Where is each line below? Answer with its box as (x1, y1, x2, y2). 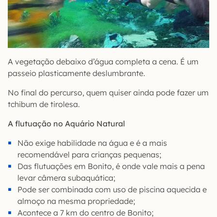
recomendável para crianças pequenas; (17, 150, 161, 160)
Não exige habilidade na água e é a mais (17, 138, 167, 148)
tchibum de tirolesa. (8, 99, 80, 109)
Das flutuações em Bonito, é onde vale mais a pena (17, 161, 205, 171)
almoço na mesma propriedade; (17, 196, 135, 206)
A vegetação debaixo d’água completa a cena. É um (8, 57, 199, 67)
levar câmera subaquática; (17, 173, 115, 183)
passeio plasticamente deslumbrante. (8, 68, 145, 78)
